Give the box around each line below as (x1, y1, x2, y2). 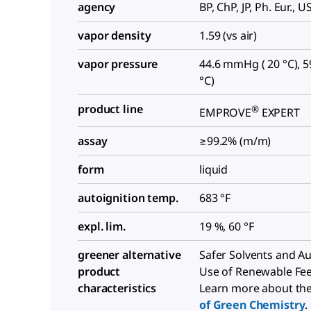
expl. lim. (78, 219, 126, 235)
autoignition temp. (78, 190, 178, 206)
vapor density (78, 27, 151, 43)
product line (78, 101, 143, 117)
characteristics (78, 280, 157, 296)
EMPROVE (199, 105, 252, 121)
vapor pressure (78, 56, 158, 72)
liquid (199, 162, 228, 178)
